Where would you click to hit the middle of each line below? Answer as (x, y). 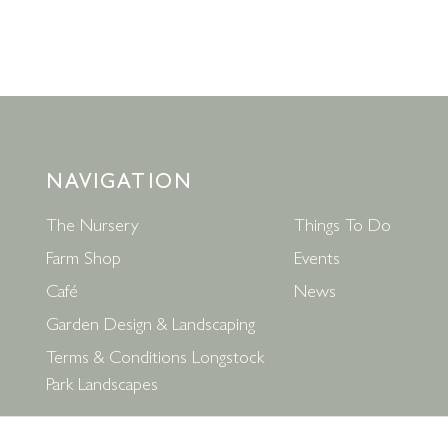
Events (317, 257)
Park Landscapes (101, 383)
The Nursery (92, 224)
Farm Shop (83, 257)
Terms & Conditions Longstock (154, 356)
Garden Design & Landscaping (150, 323)
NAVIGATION (119, 180)
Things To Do (343, 224)
